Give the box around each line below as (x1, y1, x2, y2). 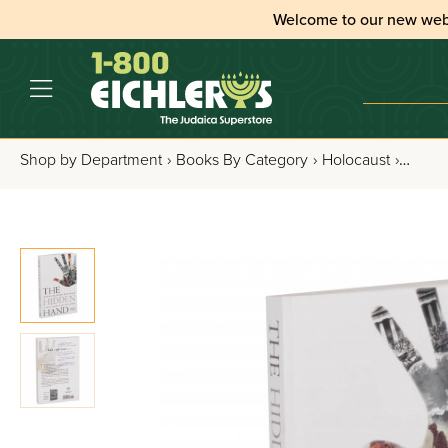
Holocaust (322, 149, 390, 170)
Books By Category (176, 149, 308, 170)
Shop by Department (20, 149, 162, 170)
